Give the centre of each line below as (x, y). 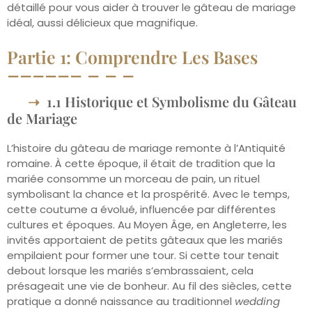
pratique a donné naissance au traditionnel (121, 301)
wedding (257, 301)
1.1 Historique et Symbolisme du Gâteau (172, 101)
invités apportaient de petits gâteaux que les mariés (145, 240)
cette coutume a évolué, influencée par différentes (141, 209)
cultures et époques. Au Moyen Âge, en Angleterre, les (147, 224)
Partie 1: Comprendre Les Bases (132, 56)
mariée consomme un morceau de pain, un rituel (133, 178)
